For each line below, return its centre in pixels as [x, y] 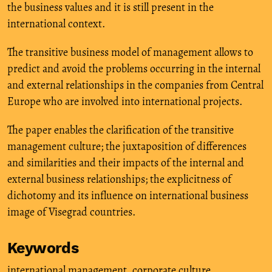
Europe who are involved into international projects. [125, 101]
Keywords [43, 248]
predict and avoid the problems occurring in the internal [134, 68]
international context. [56, 23]
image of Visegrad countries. [71, 212]
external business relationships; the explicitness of [119, 179]
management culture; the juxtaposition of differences [127, 146]
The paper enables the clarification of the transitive [121, 130]
